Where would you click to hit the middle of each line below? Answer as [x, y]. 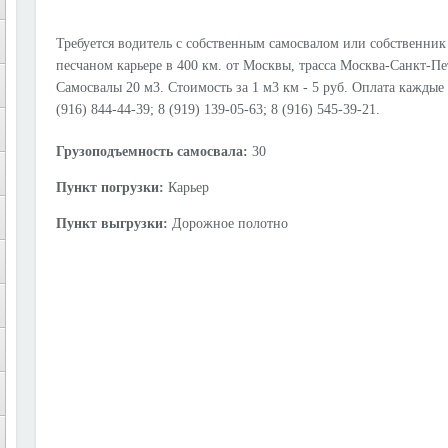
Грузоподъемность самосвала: [152, 151]
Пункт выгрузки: [112, 223]
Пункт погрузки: [110, 187]
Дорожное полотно [230, 223]
